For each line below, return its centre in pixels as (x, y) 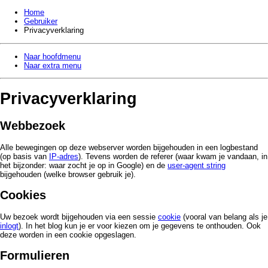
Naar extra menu (53, 65)
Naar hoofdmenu (52, 56)
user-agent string (197, 165)
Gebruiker (41, 22)
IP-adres (64, 156)
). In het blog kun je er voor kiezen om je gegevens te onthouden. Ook (140, 226)
